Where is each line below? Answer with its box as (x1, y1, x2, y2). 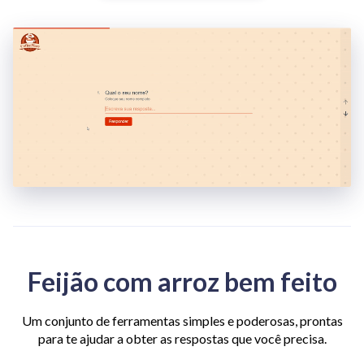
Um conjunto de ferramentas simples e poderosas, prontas (21, 312, 343, 328)
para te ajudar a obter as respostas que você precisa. (37, 330, 327, 346)
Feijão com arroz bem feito (27, 265, 337, 297)
